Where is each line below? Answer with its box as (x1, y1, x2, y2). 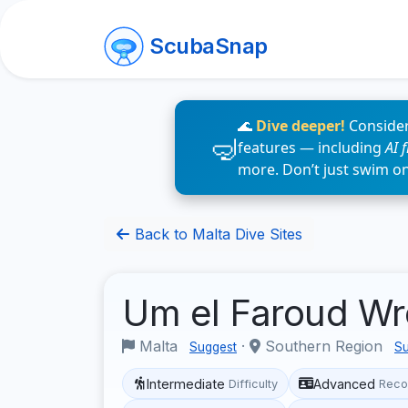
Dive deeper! (256, 116, 345, 136)
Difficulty (229, 376, 279, 391)
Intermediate (147, 375, 226, 392)
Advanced (313, 375, 376, 392)
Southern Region (260, 337, 387, 355)
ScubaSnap (149, 33, 268, 59)
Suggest (189, 340, 237, 354)
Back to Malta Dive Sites (130, 225, 302, 243)
